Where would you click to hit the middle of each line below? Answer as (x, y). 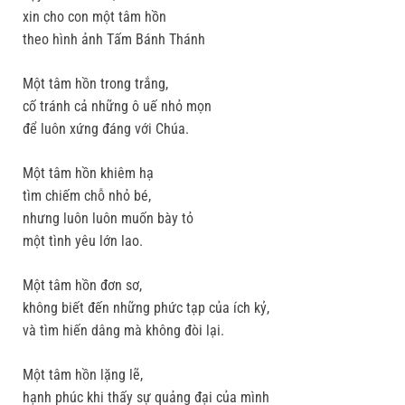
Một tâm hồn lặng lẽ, (83, 375)
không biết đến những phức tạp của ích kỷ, (146, 308)
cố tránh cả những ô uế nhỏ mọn (117, 107)
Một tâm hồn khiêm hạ (88, 174)
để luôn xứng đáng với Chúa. (106, 129)
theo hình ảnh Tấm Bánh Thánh (114, 40)
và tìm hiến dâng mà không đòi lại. (123, 331)
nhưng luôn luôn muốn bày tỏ (108, 219)
